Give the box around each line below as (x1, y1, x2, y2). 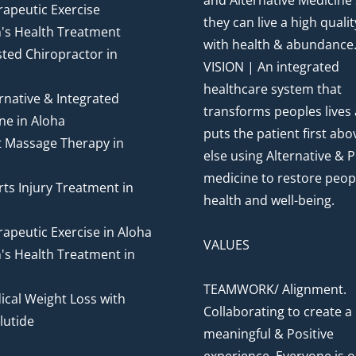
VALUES (203, 236, 250, 253)
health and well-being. (203, 192, 335, 209)
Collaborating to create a (203, 303, 352, 320)
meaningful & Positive (203, 325, 334, 342)
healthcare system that (203, 80, 342, 98)
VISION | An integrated (203, 58, 339, 75)
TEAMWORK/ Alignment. (203, 281, 346, 298)
